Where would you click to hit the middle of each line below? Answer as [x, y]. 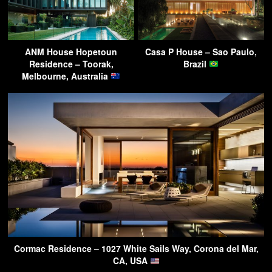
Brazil [196, 64]
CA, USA [131, 261]
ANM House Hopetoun [71, 52]
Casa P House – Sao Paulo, [201, 52]
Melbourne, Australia [66, 76]
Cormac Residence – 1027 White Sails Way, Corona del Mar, [136, 249]
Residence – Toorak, [71, 64]
